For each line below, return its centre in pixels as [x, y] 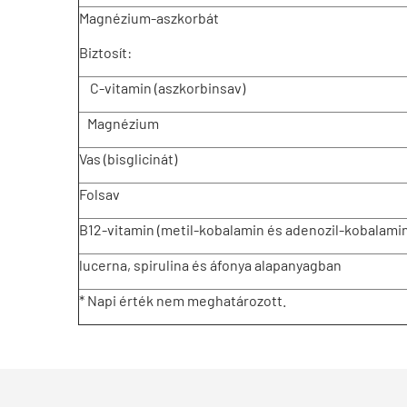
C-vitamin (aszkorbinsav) [162, 88]
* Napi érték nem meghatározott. [183, 300]
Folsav [99, 194]
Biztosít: [126, 52]
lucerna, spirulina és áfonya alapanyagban [210, 265]
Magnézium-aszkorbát [149, 18]
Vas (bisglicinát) [128, 159]
